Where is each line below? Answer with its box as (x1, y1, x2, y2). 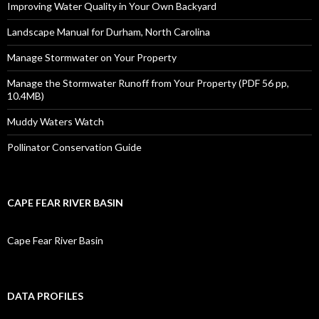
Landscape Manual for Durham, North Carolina (7, 26, 210, 38)
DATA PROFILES (7, 290, 83, 303)
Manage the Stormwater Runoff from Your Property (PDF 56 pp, (7, 77, 289, 90)
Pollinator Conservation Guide (7, 141, 142, 154)
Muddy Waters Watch (7, 115, 104, 128)
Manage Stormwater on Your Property (7, 51, 177, 64)
